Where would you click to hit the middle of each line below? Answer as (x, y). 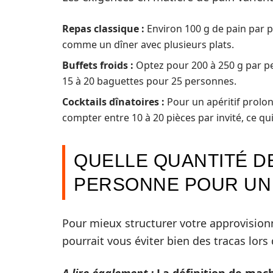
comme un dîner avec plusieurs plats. (148, 45)
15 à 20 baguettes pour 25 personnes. (149, 81)
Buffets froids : (98, 66)
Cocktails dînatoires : (113, 102)
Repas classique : (103, 29)
